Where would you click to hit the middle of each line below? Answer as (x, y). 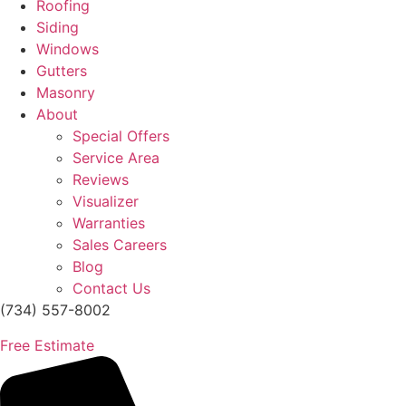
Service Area (116, 158)
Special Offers (121, 136)
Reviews (101, 180)
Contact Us (111, 289)
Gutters (62, 71)
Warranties (109, 223)
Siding (58, 28)
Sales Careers (120, 245)
